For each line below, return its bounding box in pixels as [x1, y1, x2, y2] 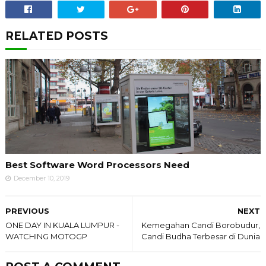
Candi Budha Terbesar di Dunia [141, 231, 261, 241]
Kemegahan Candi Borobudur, [141, 220, 261, 230]
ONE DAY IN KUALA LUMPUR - [5, 220, 119, 230]
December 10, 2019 [13, 173, 69, 182]
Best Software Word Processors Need [5, 159, 189, 170]
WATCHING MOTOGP [5, 231, 87, 241]
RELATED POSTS [5, 28, 108, 43]
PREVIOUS [5, 205, 49, 216]
